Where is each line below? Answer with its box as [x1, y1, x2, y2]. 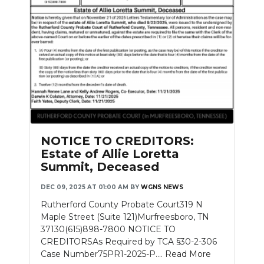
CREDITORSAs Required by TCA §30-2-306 [41, 236, 217, 247]
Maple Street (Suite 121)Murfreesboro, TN [41, 212, 209, 223]
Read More [165, 249, 211, 260]
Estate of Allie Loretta [41, 147, 179, 161]
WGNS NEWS [141, 183, 183, 192]
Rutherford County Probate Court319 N [41, 199, 203, 210]
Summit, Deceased [41, 160, 159, 174]
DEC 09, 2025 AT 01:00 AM [41, 183, 128, 192]
